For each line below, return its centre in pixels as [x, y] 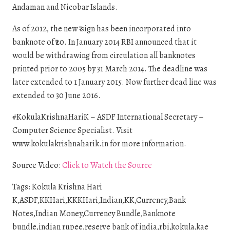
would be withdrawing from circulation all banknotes [104, 55]
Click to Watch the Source [107, 165]
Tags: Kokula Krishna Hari [57, 187]
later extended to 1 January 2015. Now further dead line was [114, 82]
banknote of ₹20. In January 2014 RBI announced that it [104, 42]
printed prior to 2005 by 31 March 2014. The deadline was [110, 69]
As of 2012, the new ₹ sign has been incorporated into [102, 28]
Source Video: [37, 165]
